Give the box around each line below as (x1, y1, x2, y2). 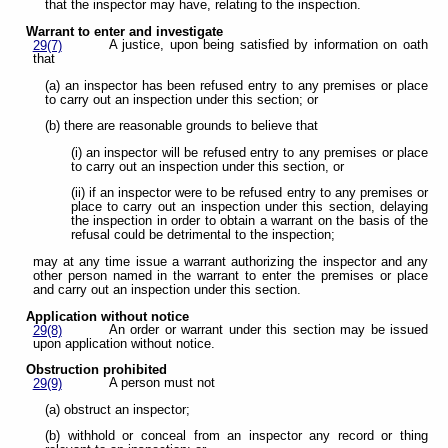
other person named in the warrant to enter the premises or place (32, 269, 428, 284)
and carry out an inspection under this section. (32, 283, 301, 298)
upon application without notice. (32, 336, 215, 351)
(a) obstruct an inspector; (45, 402, 191, 417)
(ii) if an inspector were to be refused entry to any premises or (70, 186, 428, 201)
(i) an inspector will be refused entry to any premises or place (70, 145, 428, 160)
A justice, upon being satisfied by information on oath (108, 37, 428, 52)
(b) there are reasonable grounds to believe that (45, 119, 319, 134)
